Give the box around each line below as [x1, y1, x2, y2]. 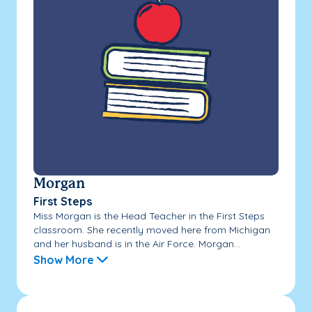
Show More [33, 252, 94, 267]
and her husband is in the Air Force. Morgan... [33, 237, 240, 250]
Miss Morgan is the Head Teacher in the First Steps [33, 209, 265, 222]
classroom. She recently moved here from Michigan [33, 223, 270, 236]
